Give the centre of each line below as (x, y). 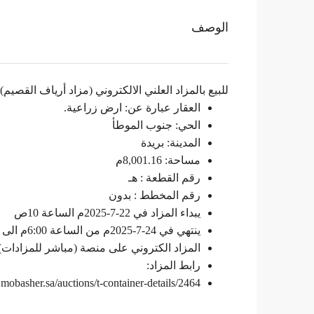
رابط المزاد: (173, 265)
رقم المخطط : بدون (155, 195)
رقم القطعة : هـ (164, 178)
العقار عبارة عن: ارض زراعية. (132, 108)
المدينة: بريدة (171, 143)
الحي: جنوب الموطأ (156, 125)
